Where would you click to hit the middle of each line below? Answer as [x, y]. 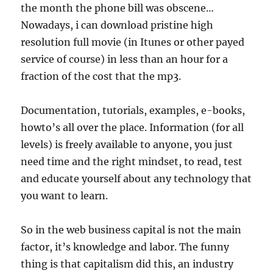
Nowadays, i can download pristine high [117, 25]
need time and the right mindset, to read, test [132, 161]
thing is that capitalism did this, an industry [127, 264]
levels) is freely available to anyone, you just [127, 144]
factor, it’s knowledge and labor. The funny [125, 247]
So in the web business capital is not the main [131, 230]
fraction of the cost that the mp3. [101, 76]
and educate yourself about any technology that [136, 179]
